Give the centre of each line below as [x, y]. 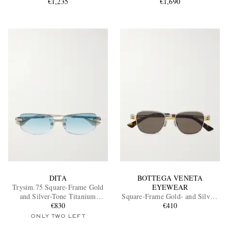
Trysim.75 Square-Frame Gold [58, 187]
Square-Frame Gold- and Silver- [170, 196]
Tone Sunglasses [170, 205]
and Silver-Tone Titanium [58, 196]
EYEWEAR [170, 187]
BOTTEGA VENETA [170, 178]
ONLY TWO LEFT [58, 216]
